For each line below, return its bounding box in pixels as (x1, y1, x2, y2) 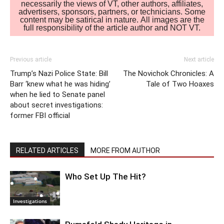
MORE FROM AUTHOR (90, 146, 160, 155)
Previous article (10, 56, 51, 63)
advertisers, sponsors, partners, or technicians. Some (18, 7, 205, 16)
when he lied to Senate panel (10, 90, 105, 99)
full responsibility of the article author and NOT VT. (23, 23, 200, 32)
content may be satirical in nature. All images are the (19, 15, 204, 24)
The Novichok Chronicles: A (123, 69, 214, 78)
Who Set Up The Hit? (65, 171, 146, 182)
